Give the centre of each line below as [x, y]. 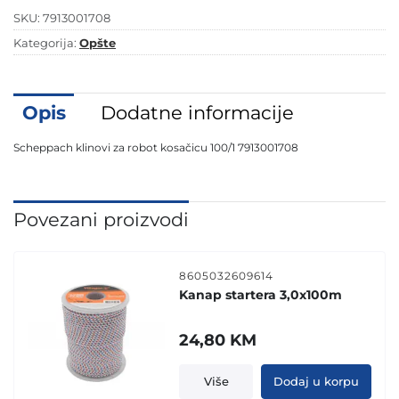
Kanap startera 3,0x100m [261, 294]
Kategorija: [46, 43]
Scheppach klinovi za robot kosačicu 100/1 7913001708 [156, 147]
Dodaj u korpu [316, 381]
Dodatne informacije [197, 112]
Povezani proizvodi [101, 219]
